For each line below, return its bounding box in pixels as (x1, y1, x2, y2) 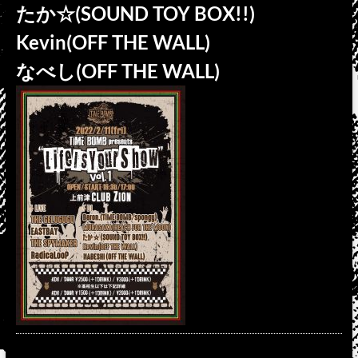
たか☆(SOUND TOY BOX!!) (15, 2, 255, 25)
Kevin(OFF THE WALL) (15, 30, 210, 54)
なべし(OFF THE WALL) (15, 59, 220, 82)
